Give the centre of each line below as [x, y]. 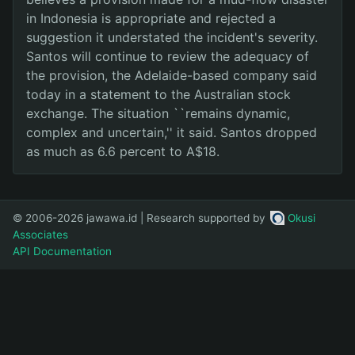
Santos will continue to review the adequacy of [168, 56]
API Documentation [62, 252]
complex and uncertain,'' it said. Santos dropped [172, 132]
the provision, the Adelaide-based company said [172, 75]
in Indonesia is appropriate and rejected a [151, 18]
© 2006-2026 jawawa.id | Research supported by [141, 218]
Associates [40, 235]
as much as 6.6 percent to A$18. [123, 151]
